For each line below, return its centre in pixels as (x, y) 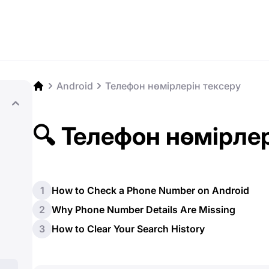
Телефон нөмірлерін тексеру (173, 86)
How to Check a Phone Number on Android (150, 190)
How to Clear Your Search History (128, 229)
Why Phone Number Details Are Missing (144, 210)
